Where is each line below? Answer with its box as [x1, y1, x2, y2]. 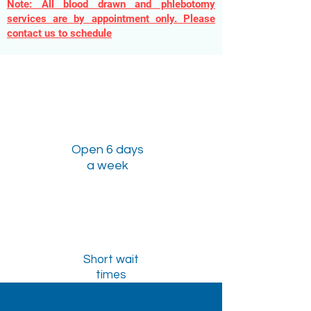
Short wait [83, 253, 139, 266]
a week [87, 159, 128, 172]
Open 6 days [72, 143, 144, 156]
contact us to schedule [7, 27, 112, 40]
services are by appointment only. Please [7, 12, 215, 25]
